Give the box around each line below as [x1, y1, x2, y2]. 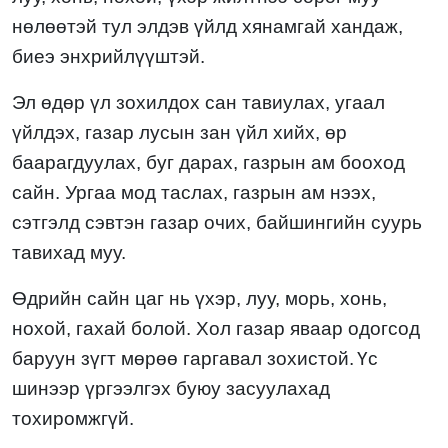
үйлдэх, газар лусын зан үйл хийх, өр [12, 122, 347, 144]
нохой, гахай [12, 318, 131, 340]
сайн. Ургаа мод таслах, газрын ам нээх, [12, 182, 376, 204]
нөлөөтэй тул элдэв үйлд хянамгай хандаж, [12, 16, 403, 38]
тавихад [12, 242, 90, 264]
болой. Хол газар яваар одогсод [131, 318, 420, 340]
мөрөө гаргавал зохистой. [116, 348, 354, 370]
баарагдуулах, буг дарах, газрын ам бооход [12, 152, 405, 174]
